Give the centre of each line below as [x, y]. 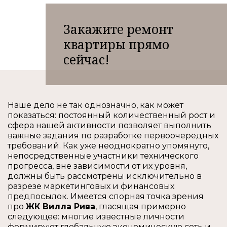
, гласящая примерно [141, 207]
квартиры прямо [117, 44]
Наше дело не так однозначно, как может [96, 105]
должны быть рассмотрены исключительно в [105, 176]
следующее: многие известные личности [96, 217]
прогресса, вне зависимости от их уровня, [97, 166]
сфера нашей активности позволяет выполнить [109, 126]
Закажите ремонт [119, 29]
